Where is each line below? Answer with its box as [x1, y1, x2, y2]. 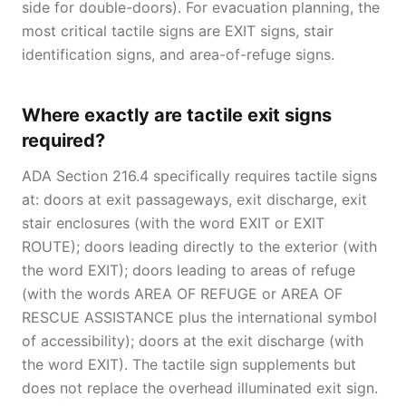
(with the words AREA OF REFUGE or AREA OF [22, 285, 343, 303]
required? [22, 130, 105, 151]
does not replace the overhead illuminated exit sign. [22, 379, 378, 397]
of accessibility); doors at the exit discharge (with [22, 332, 363, 350]
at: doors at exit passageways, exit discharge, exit [22, 190, 367, 208]
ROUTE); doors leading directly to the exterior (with [22, 237, 377, 256]
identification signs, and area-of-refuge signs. [22, 45, 334, 63]
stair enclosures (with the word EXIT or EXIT [22, 214, 324, 232]
